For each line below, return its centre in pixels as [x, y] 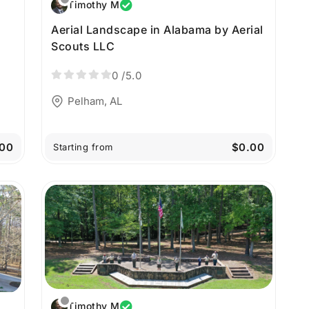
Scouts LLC [83, 46]
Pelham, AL [95, 101]
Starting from [83, 147]
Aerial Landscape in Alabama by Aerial [157, 29]
